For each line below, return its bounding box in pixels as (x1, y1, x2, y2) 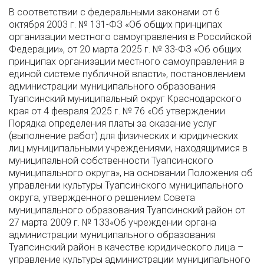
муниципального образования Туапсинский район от (9, 204, 245, 216)
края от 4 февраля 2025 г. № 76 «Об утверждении (9, 105, 225, 117)
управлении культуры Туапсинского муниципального (9, 180, 243, 191)
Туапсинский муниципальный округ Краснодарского (9, 93, 242, 104)
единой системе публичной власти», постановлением (9, 68, 245, 80)
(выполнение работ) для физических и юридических (9, 130, 238, 141)
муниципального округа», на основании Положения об (9, 167, 253, 179)
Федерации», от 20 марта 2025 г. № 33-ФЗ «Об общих (9, 44, 242, 55)
